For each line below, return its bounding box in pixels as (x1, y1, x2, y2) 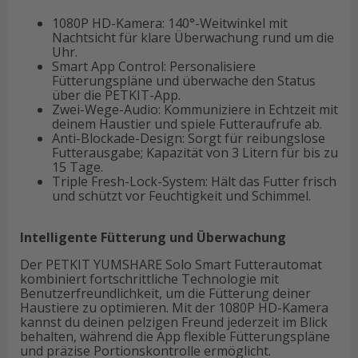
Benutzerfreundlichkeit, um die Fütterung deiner (20, 284, 311, 303)
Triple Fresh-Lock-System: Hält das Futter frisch (52, 173, 336, 191)
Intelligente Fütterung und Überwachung (20, 229, 286, 247)
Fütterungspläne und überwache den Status (52, 72, 316, 90)
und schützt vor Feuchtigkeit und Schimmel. (52, 187, 311, 205)
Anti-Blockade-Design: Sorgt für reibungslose (52, 129, 325, 148)
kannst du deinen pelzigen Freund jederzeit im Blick (20, 313, 328, 332)
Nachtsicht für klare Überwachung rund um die (52, 29, 334, 47)
